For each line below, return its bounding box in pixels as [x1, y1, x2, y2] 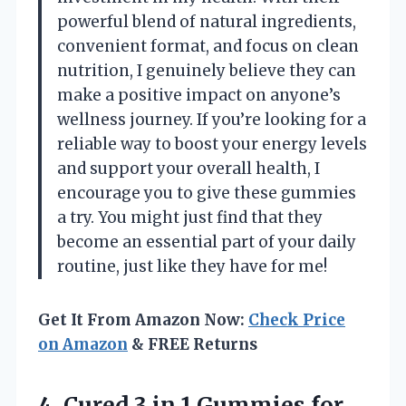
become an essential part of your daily [57, 231, 356, 252]
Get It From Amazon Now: [38, 309, 248, 330]
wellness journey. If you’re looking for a [57, 109, 366, 130]
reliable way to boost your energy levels [57, 133, 367, 154]
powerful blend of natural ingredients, [57, 11, 356, 32]
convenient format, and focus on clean [57, 35, 359, 56]
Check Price [248, 309, 345, 330]
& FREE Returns [128, 333, 257, 354]
